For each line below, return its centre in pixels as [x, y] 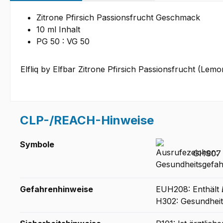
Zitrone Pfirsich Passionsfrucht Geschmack [118, 18]
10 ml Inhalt [58, 30]
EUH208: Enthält [188, 189]
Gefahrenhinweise [56, 189]
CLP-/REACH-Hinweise [87, 120]
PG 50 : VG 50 [63, 42]
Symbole [37, 145]
